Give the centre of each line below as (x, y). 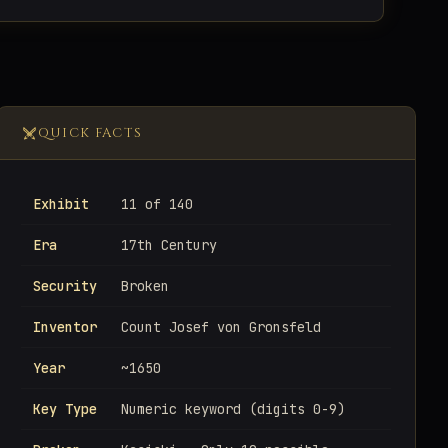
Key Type (65, 408)
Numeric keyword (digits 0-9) (233, 408)
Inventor (65, 326)
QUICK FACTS (90, 132)
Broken (145, 285)
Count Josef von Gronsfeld (221, 326)
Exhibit (61, 203)
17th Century (169, 244)
